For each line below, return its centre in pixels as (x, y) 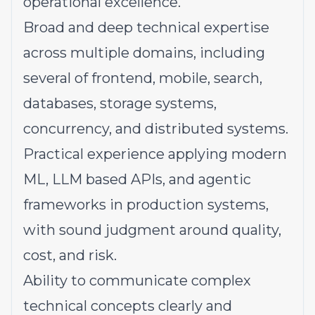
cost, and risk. (70, 255)
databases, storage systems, (120, 103)
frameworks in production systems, (146, 205)
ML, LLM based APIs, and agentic (137, 179)
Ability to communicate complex (137, 281)
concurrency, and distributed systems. (156, 129)
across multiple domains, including (144, 53)
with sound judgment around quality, (152, 230)
